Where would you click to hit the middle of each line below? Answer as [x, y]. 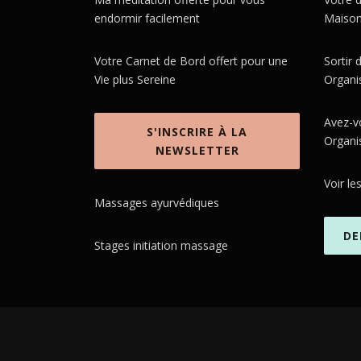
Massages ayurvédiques [157, 203]
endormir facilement [147, 18]
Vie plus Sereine [135, 79]
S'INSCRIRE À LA [197, 132]
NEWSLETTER [197, 150]
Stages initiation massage [161, 245]
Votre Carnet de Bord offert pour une [191, 61]
